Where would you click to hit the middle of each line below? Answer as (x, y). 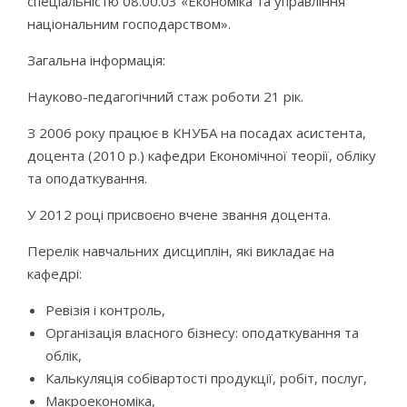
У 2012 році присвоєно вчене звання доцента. (179, 215)
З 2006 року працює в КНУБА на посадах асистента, (197, 133)
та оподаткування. (87, 179)
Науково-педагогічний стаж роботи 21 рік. (165, 97)
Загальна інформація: (96, 60)
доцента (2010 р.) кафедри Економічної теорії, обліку (202, 156)
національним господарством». (129, 24)
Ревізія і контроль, (105, 310)
